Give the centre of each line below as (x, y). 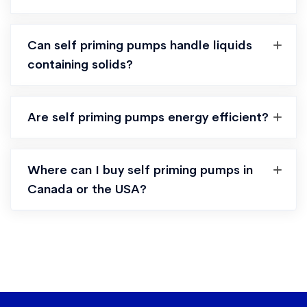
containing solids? (80, 64)
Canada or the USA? (87, 189)
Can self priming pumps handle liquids (140, 45)
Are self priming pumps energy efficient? (148, 117)
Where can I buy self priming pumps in (140, 170)
